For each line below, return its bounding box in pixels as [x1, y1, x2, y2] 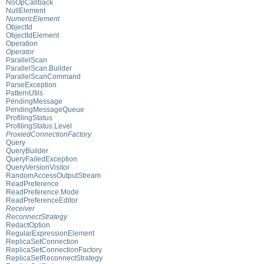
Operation [6, 39, 38, 48]
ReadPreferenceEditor [6, 196, 78, 204]
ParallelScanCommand [6, 72, 81, 81]
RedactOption [6, 220, 50, 229]
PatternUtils [6, 88, 43, 97]
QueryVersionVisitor [6, 163, 70, 171]
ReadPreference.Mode [6, 187, 79, 196]
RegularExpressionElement [6, 229, 94, 237]
